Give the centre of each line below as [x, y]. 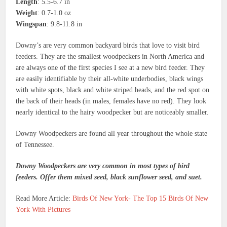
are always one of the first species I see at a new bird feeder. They [110, 68]
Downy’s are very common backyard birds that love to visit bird [108, 46]
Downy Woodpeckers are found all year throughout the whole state [112, 134]
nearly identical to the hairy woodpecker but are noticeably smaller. [112, 112]
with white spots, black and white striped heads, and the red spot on [113, 90]
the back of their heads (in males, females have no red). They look [111, 101]
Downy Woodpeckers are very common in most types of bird [103, 166]
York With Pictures [43, 210]
